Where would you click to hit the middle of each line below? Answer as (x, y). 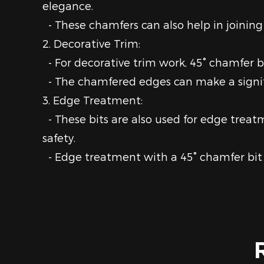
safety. (59, 138)
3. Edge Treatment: (93, 100)
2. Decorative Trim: (91, 43)
